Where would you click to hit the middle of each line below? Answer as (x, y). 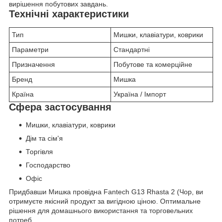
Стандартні (132, 50)
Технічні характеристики (69, 14)
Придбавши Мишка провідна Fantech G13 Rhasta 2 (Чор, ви (106, 192)
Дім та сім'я (44, 138)
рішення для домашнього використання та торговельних (101, 210)
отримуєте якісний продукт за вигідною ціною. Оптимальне (105, 201)
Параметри (30, 50)
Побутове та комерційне (153, 65)
